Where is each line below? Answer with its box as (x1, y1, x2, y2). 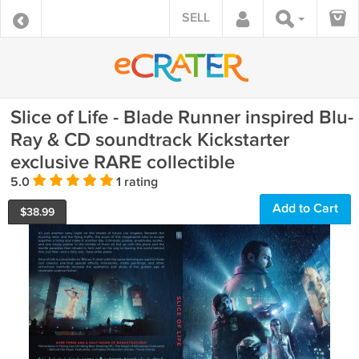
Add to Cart (272, 201, 338, 216)
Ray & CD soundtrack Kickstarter (10, 128, 289, 151)
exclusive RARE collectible (10, 151, 235, 174)
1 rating (113, 175, 158, 190)
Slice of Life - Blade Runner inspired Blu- (10, 106, 353, 129)
